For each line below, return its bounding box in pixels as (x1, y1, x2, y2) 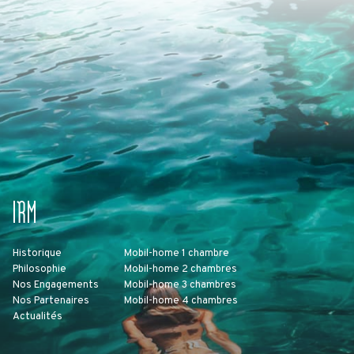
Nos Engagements (13, 279, 99, 292)
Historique (13, 247, 62, 261)
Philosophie (13, 263, 66, 277)
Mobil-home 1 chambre (124, 247, 229, 261)
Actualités (13, 311, 62, 324)
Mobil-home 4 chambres (124, 295, 238, 308)
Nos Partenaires (13, 295, 89, 308)
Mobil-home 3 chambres (124, 279, 236, 292)
